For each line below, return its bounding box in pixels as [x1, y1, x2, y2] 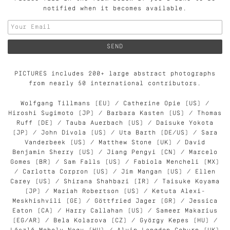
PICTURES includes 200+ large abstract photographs [14, 70, 216, 77]
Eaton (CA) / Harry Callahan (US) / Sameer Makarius [12, 207, 218, 214]
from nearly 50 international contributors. [29, 80, 201, 87]
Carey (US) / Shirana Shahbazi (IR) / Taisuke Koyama [10, 178, 220, 185]
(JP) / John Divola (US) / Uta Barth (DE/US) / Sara [12, 129, 218, 136]
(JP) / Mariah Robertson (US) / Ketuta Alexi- [25, 188, 205, 195]
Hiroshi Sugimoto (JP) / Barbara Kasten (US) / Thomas [8, 110, 222, 117]
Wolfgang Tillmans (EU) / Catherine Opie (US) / [21, 100, 209, 107]
